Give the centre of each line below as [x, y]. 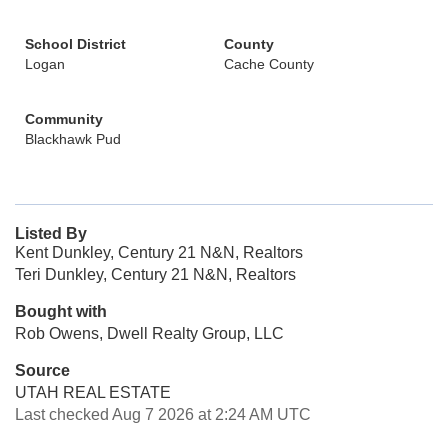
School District [75, 44]
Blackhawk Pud [73, 139]
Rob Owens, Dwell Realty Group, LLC [149, 333]
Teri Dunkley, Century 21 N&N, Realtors [155, 274]
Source [42, 370]
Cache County [269, 64]
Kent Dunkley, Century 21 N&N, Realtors [159, 252]
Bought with [61, 311]
